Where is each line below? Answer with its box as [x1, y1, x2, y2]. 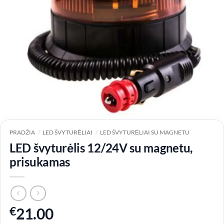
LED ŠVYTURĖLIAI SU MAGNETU [100, 128, 190, 136]
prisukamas [9, 154, 70, 169]
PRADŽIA [9, 128, 35, 136]
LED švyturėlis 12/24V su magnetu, [9, 140, 193, 155]
